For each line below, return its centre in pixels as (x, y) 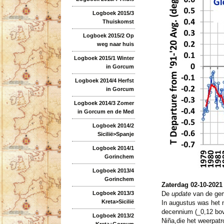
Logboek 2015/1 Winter (104, 58)
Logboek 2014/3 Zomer (104, 103)
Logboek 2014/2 (113, 125)
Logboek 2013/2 (113, 215)
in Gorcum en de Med (106, 111)
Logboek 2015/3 (113, 13)
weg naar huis (115, 44)
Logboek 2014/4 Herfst (104, 80)
